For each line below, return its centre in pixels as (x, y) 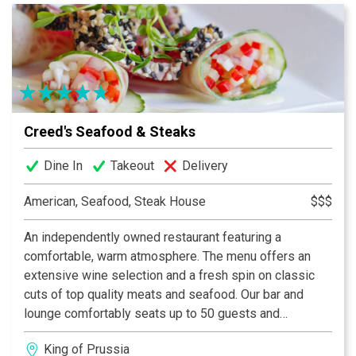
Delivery (205, 166)
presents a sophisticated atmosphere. (130, 333)
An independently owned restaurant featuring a (153, 238)
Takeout (132, 166)
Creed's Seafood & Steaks (110, 132)
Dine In (63, 166)
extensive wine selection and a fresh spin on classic (169, 276)
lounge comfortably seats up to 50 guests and (152, 314)
